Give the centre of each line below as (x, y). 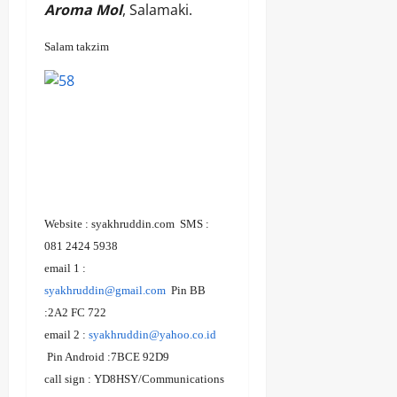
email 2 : (66, 334)
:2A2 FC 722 (75, 312)
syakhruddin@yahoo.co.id (152, 334)
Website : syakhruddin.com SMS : (127, 223)
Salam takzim (77, 46)
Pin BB (186, 290)
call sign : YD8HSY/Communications (134, 378)
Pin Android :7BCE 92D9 (107, 356)
